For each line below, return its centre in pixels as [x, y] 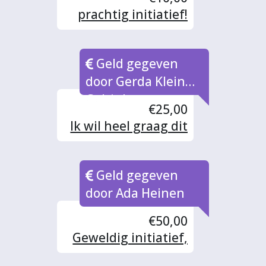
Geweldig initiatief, [130, 237]
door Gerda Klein [136, 82]
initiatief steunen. [133, 142]
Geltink [108, 99]
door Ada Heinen [135, 193]
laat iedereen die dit [128, 254]
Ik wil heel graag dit [129, 126]
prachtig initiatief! [133, 15]
